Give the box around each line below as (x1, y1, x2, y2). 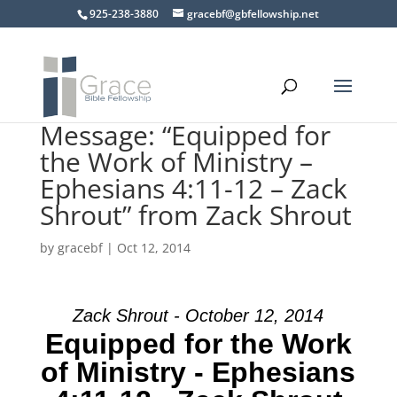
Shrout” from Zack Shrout (39, 197, 352, 233)
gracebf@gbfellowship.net (187, 6, 320, 21)
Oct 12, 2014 (116, 239, 191, 256)
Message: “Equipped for (39, 117, 331, 153)
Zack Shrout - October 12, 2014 (73, 306, 324, 325)
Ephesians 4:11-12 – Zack (39, 170, 347, 206)
